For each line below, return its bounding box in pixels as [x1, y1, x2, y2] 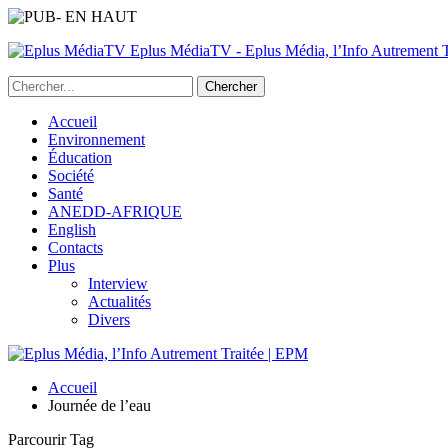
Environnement [48, 131, 145, 148]
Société [48, 167, 94, 184]
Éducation [48, 149, 112, 166]
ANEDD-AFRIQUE [48, 203, 182, 220]
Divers [88, 311, 130, 328]
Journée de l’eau [48, 397, 151, 414]
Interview [88, 275, 148, 292]
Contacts [48, 239, 103, 256]
